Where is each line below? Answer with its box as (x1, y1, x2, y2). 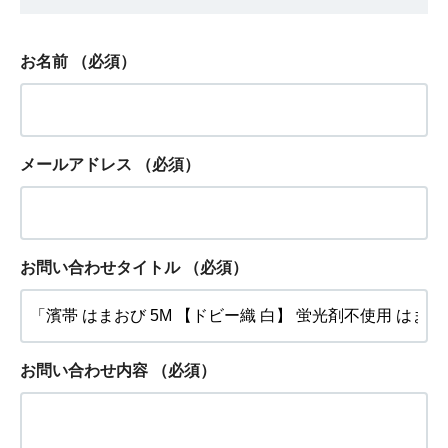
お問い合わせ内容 (20, 362, 148, 380)
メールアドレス (20, 156, 132, 174)
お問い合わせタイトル (20, 259, 180, 277)
